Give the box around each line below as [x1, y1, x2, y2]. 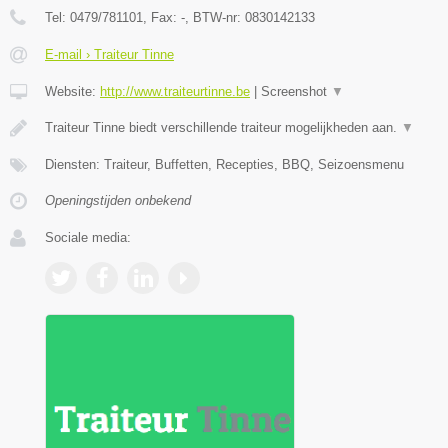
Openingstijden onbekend [45, 192, 191, 208]
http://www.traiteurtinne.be [100, 83, 250, 99]
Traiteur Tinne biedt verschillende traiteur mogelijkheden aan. [45, 119, 401, 135]
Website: [45, 83, 100, 99]
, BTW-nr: [185, 9, 245, 25]
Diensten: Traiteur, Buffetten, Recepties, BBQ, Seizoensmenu [45, 156, 404, 172]
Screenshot [261, 83, 331, 99]
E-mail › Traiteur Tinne [45, 46, 174, 62]
